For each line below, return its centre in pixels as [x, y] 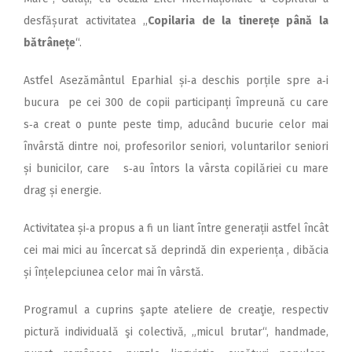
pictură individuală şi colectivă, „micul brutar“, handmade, [176, 332]
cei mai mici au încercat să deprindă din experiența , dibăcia [176, 251]
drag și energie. [62, 191]
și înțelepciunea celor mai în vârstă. [114, 273]
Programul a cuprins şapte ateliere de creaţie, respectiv [176, 310]
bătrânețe [49, 43]
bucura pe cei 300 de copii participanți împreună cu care [176, 103]
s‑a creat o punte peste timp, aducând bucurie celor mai [176, 125]
